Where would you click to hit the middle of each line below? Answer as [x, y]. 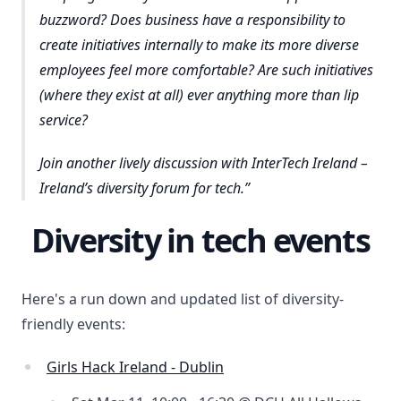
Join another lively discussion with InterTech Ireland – [204, 162]
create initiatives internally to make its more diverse [199, 44]
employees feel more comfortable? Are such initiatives [206, 69]
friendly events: [73, 324]
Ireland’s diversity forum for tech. [142, 188]
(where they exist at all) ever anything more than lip [199, 94]
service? [64, 119]
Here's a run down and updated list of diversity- [183, 299]
